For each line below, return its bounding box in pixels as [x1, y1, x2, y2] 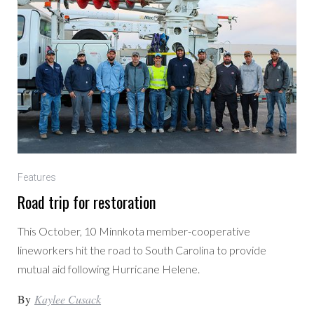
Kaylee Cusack [34, 292, 102, 307]
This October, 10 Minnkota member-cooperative [18, 224, 251, 238]
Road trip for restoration [18, 191, 156, 214]
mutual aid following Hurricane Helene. [18, 262, 200, 276]
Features [18, 172, 57, 184]
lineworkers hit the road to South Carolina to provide [18, 243, 267, 257]
